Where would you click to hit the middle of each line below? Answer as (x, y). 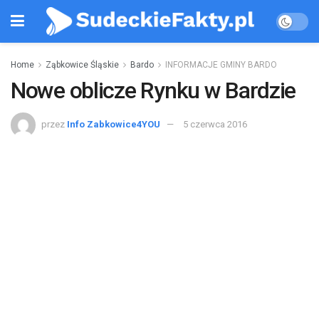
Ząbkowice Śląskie (82, 65)
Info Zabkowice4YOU (114, 124)
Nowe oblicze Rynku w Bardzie (153, 90)
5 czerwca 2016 (215, 124)
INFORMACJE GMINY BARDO (221, 65)
